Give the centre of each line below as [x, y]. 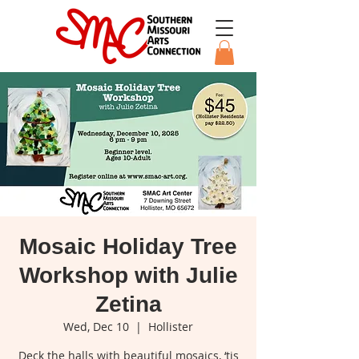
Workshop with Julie [128, 276]
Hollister [171, 327]
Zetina [128, 305]
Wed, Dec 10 [96, 327]
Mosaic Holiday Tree [128, 247]
